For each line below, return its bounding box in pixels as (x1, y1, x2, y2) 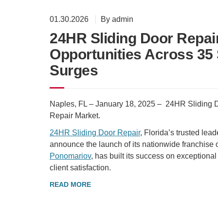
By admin (101, 15, 133, 24)
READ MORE (50, 181, 91, 189)
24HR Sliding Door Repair (50, 128, 140, 137)
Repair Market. (50, 111, 100, 120)
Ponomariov (50, 151, 91, 160)
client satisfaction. (50, 163, 111, 172)
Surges (50, 62, 98, 79)
